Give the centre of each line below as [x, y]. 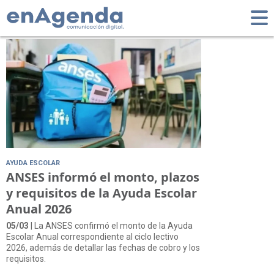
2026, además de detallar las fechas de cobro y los [103, 247]
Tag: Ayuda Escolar [91, 16]
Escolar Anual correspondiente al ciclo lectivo [92, 236]
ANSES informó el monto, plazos [103, 177]
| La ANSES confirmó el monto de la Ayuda [111, 225]
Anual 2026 [39, 209]
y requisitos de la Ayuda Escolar [102, 193]
